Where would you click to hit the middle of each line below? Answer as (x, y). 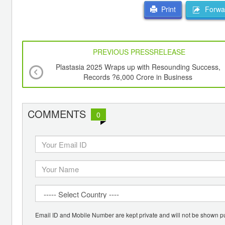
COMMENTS (57, 114)
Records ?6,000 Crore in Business (138, 77)
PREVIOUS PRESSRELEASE (139, 52)
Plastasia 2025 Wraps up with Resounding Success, (138, 67)
